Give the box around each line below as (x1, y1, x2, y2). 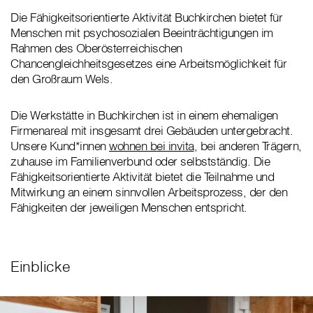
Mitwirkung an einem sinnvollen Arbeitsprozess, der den (10, 184, 287, 200)
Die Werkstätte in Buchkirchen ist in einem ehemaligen (10, 108, 278, 123)
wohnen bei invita (109, 138, 194, 154)
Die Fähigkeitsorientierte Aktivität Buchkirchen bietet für (10, 10, 282, 25)
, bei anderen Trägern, (194, 138, 302, 154)
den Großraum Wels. (10, 71, 112, 87)
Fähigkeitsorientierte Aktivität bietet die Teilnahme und (10, 169, 274, 184)
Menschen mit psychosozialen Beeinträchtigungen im (10, 25, 273, 41)
